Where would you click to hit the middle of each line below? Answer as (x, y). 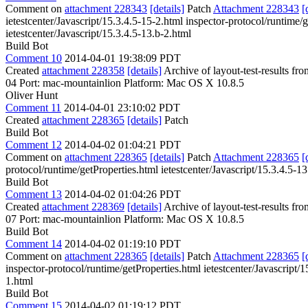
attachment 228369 (83, 207)
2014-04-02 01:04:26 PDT (123, 194)
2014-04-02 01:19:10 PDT (123, 244)
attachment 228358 (83, 70)
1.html (19, 281)
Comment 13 (34, 194)
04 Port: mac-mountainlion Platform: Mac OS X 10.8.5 (125, 83)
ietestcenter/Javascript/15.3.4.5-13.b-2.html (98, 33)
